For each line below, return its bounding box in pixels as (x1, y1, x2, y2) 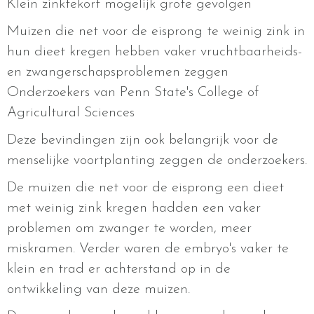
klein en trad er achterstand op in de (7, 262, 231, 277)
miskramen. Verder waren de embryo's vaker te (7, 242, 289, 257)
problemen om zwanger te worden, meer (7, 221, 252, 236)
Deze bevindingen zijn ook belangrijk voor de (7, 133, 278, 148)
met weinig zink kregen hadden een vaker (7, 201, 261, 216)
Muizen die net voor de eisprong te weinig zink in (7, 25, 305, 39)
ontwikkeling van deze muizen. (7, 282, 190, 297)
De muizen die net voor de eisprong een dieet (7, 181, 284, 196)
